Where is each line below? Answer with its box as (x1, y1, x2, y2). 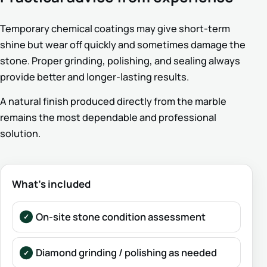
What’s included (12, 176, 91, 191)
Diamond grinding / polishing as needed (35, 246, 217, 260)
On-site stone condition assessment (35, 209, 206, 223)
